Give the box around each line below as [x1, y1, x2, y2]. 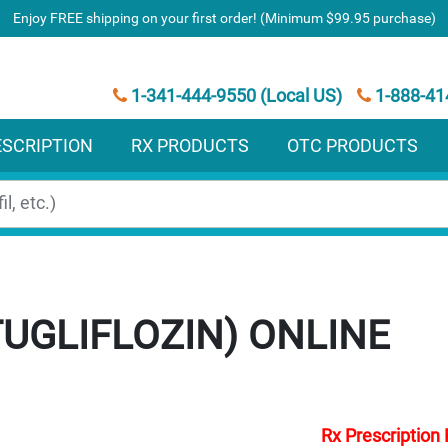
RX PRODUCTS [131, 134, 249, 156]
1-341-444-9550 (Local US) [127, 84, 343, 106]
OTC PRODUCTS [287, 134, 418, 156]
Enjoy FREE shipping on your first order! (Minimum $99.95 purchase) [12, 10, 436, 26]
